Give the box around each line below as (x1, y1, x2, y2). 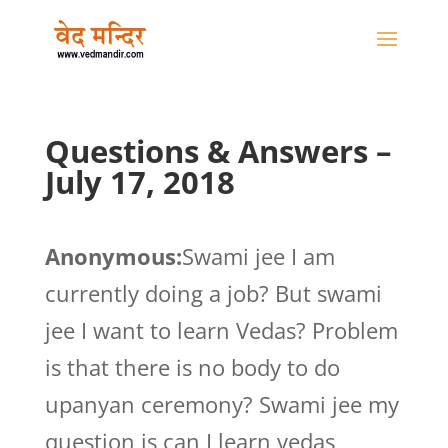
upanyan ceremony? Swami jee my (44, 389, 399, 419)
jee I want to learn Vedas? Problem (44, 315, 398, 345)
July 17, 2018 (44, 161, 235, 203)
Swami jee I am (181, 241, 335, 271)
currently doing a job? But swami (44, 278, 382, 308)
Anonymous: (44, 241, 182, 271)
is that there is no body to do (44, 352, 340, 382)
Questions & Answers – (44, 130, 392, 172)
